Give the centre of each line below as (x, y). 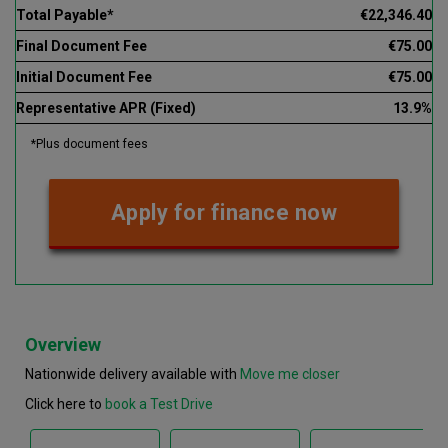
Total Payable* (65, 15)
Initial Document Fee (84, 77)
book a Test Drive (159, 404)
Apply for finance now (224, 213)
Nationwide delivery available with (132, 374)
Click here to (65, 404)
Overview (63, 345)
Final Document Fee (81, 46)
